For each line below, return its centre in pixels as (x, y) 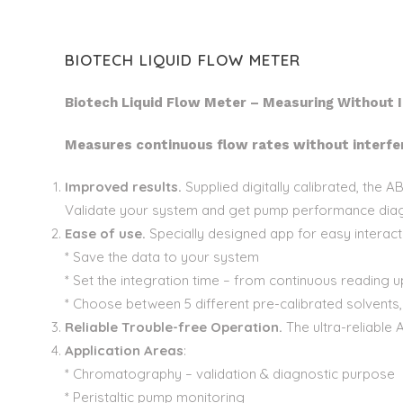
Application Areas (124, 350)
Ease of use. (105, 233)
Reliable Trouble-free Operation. (175, 327)
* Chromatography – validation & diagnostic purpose (230, 374)
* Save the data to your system (162, 257)
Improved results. (123, 187)
